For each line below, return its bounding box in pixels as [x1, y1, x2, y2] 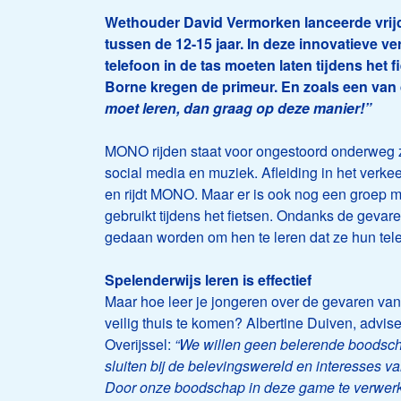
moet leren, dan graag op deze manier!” [105, 98, 375, 119]
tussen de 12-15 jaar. [105, 33, 243, 55]
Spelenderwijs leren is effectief [105, 269, 311, 291]
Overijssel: [105, 334, 175, 355]
